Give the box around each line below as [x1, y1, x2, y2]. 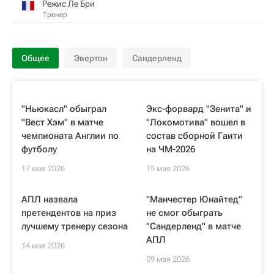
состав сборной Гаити [146, 130, 243, 141]
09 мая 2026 [146, 254, 190, 264]
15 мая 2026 [146, 164, 190, 173]
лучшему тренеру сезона [21, 221, 128, 232]
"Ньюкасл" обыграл [21, 103, 106, 114]
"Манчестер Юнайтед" [146, 194, 242, 205]
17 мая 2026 [21, 164, 65, 173]
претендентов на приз [21, 207, 116, 218]
